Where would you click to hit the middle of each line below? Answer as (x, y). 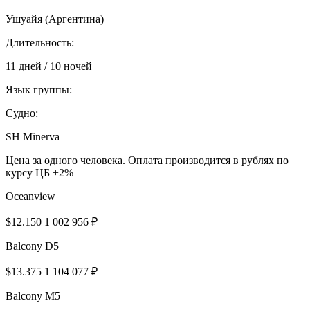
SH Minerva (33, 136)
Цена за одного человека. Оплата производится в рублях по (147, 160)
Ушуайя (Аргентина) (55, 19)
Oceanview (30, 196)
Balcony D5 (32, 246)
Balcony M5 (33, 295)
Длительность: (40, 42)
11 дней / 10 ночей (49, 66)
